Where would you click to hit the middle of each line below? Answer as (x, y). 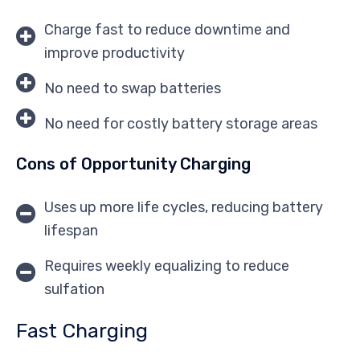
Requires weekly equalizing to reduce (167, 266)
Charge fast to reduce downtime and (167, 29)
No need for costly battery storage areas (181, 123)
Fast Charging (82, 330)
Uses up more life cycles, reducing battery (184, 207)
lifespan (71, 230)
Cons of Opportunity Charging (133, 164)
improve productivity (115, 53)
